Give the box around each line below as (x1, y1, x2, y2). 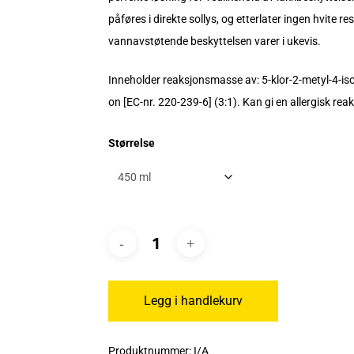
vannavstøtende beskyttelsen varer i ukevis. (107, 35, 321, 47)
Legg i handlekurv (143, 293, 243, 308)
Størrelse (107, 137, 155, 149)
